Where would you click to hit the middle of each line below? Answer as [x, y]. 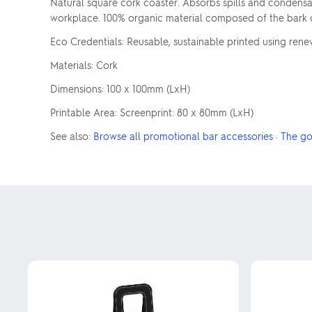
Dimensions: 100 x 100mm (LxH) [120, 88]
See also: [72, 136]
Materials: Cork [84, 65]
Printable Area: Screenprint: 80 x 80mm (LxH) [152, 112]
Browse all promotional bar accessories [183, 136]
